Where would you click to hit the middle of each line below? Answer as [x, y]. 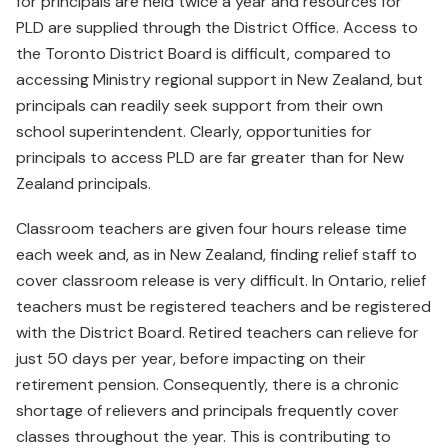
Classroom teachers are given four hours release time [211, 229]
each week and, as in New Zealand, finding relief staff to [216, 255]
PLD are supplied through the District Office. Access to [217, 28]
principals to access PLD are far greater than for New [210, 158]
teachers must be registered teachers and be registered [223, 307]
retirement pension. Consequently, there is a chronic [207, 385]
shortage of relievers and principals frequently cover [207, 411]
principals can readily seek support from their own [199, 106]
